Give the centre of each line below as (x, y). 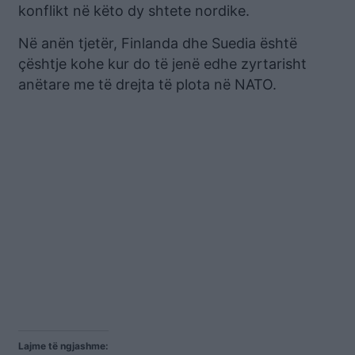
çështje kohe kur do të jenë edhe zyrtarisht (162, 63)
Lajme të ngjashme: (63, 345)
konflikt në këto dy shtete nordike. (134, 10)
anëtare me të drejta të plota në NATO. (147, 84)
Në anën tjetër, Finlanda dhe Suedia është (158, 43)
